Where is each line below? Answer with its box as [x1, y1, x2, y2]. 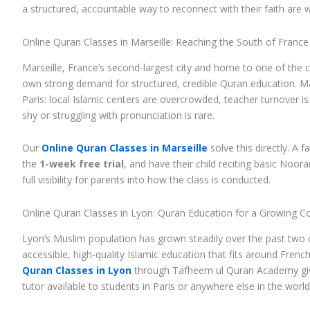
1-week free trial [39, 157, 124, 171]
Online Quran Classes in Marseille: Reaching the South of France [22, 35, 309, 48]
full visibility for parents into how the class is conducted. [22, 173, 271, 187]
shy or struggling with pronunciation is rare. [22, 108, 215, 122]
